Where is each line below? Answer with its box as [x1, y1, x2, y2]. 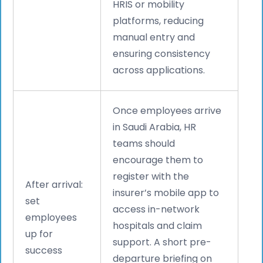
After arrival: [25, 177, 83, 191]
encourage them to [113, 153, 204, 167]
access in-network [113, 202, 200, 216]
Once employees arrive [113, 103, 222, 117]
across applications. [113, 63, 205, 77]
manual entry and [113, 30, 195, 44]
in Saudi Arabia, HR [113, 120, 197, 134]
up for [25, 227, 53, 241]
